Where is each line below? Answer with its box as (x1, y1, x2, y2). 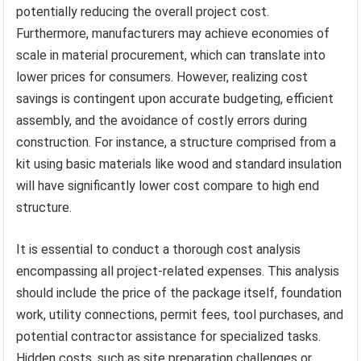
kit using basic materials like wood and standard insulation (16, 156, 342, 172)
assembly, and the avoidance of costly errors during (16, 112, 308, 128)
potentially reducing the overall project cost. (16, 3, 270, 19)
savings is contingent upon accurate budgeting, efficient (16, 90, 334, 106)
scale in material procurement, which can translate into (16, 47, 326, 63)
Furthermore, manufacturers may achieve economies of (16, 25, 330, 41)
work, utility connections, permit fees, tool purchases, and (16, 306, 344, 322)
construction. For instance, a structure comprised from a (16, 134, 337, 150)
